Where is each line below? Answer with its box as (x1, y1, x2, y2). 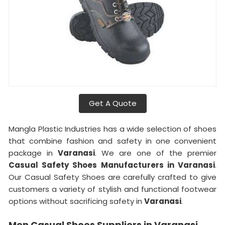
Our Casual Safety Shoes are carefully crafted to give (9, 171, 216, 182)
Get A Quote (88, 97, 137, 108)
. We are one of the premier (95, 147, 216, 158)
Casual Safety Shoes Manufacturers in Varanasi (9, 159, 215, 170)
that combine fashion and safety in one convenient (9, 135, 216, 146)
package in (9, 147, 58, 158)
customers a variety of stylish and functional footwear (9, 183, 216, 194)
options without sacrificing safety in (9, 195, 144, 206)
